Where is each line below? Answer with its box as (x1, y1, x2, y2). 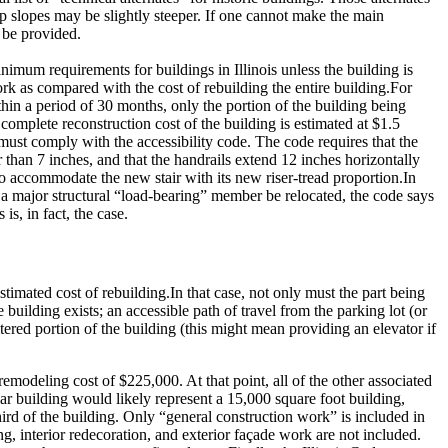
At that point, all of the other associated (183, 372, 432, 389)
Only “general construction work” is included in (119, 408, 425, 425)
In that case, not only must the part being (170, 284, 425, 301)
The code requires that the (251, 133, 418, 150)
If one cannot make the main (205, 7, 384, 24)
